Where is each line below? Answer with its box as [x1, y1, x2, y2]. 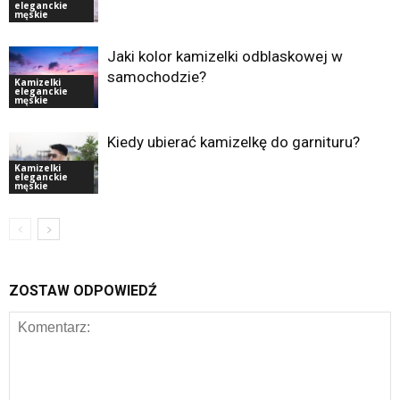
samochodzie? [107, 67, 206, 86]
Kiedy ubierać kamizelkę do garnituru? [107, 132, 360, 151]
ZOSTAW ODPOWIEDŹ [9, 281, 157, 299]
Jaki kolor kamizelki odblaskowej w [107, 46, 343, 65]
